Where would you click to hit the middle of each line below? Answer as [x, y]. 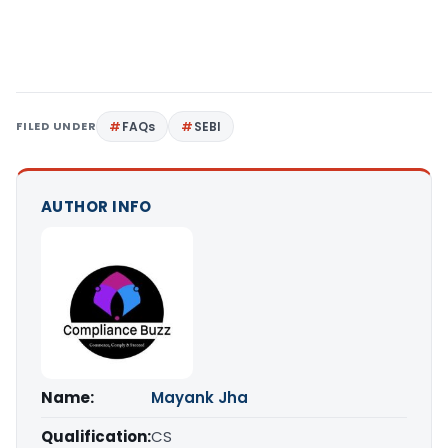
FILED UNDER [56, 126]
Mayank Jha [199, 398]
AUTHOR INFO [96, 207]
